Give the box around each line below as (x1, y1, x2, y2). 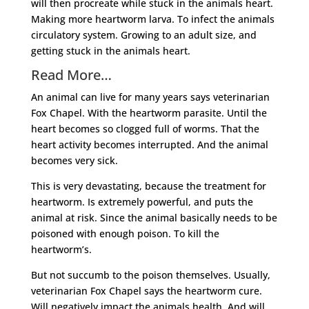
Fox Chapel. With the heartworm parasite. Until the (30, 106, 267, 119)
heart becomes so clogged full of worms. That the (30, 121, 259, 135)
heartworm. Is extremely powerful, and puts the (30, 195, 253, 208)
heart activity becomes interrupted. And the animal (30, 137, 268, 151)
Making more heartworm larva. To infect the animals (30, 12, 275, 26)
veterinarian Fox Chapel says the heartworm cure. (30, 283, 262, 297)
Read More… (30, 65, 112, 84)
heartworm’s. (30, 242, 92, 256)
